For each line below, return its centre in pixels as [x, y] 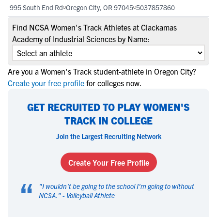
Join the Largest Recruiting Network [108, 136]
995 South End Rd [36, 7]
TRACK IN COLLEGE [108, 120]
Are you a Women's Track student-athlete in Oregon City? [102, 71]
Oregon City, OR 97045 [100, 7]
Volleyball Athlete [91, 195]
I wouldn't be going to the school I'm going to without [118, 186]
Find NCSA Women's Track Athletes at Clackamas [94, 27]
